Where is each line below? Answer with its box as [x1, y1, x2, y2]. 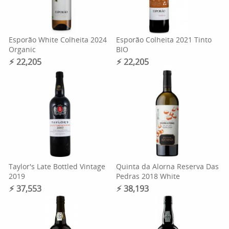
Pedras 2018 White [116, 171, 180, 181]
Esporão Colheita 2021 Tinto [116, 35, 212, 44]
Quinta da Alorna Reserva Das [116, 162, 219, 171]
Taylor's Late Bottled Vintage [9, 162, 106, 171]
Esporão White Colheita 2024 [9, 35, 107, 44]
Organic [9, 44, 36, 54]
